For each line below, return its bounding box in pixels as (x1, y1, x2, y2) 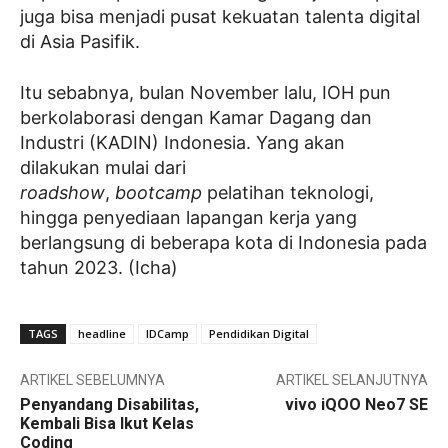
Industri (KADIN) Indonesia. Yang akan (20, 132, 345, 153)
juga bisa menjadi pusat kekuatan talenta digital (20, 6, 420, 27)
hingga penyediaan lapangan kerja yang (20, 207, 357, 228)
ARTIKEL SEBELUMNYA (20, 372, 165, 388)
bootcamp (115, 182, 207, 203)
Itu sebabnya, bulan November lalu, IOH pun (20, 82, 391, 103)
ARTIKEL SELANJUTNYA (275, 372, 428, 388)
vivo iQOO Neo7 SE (284, 395, 428, 414)
